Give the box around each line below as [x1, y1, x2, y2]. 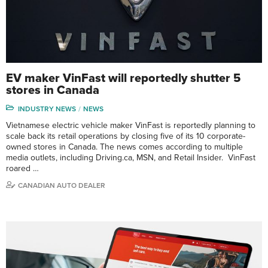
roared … [6, 163, 39, 173]
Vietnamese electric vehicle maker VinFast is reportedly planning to [6, 120, 255, 130]
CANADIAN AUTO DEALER [18, 181, 105, 190]
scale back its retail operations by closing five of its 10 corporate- [6, 130, 245, 141]
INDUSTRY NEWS [18, 104, 76, 113]
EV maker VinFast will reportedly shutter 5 [6, 71, 240, 86]
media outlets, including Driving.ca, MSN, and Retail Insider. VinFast [6, 152, 255, 163]
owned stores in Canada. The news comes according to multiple [6, 141, 243, 152]
